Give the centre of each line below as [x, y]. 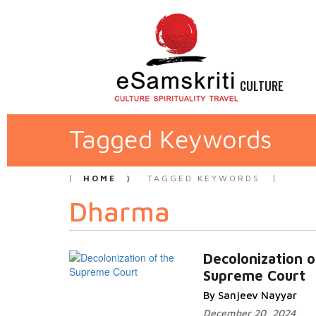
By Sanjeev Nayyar [250, 295]
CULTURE [262, 86]
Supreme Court [254, 275]
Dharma [120, 211]
